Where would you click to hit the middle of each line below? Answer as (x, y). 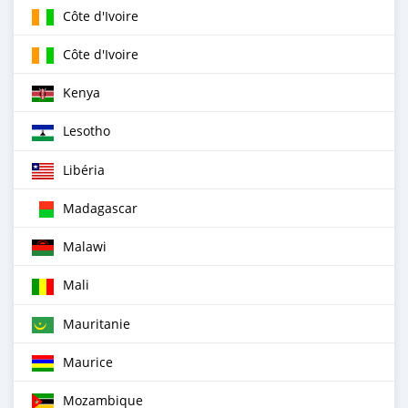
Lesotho (87, 131)
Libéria (84, 169)
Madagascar (100, 208)
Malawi (85, 246)
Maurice (88, 362)
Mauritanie (97, 323)
